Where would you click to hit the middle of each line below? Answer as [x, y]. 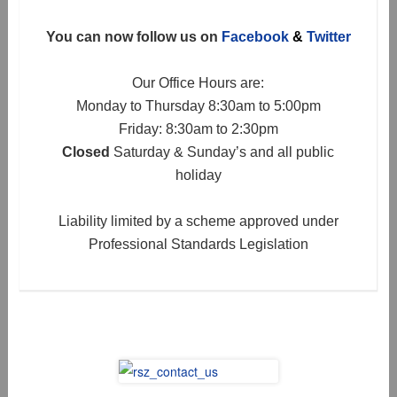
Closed [86, 152]
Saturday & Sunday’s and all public [222, 152]
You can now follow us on [133, 36]
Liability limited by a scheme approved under [198, 221]
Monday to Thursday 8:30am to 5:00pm [198, 105]
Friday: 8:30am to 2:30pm [198, 128]
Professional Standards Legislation [198, 244]
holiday [198, 175]
